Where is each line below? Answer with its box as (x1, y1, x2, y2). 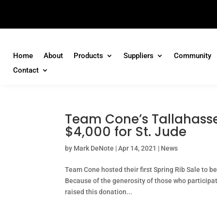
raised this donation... (65, 188, 133, 196)
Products (73, 51, 103, 61)
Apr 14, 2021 (118, 144, 157, 153)
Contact (13, 66, 39, 75)
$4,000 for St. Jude (65, 123, 187, 141)
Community (173, 51, 211, 61)
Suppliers (123, 51, 154, 61)
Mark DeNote (74, 144, 114, 153)
